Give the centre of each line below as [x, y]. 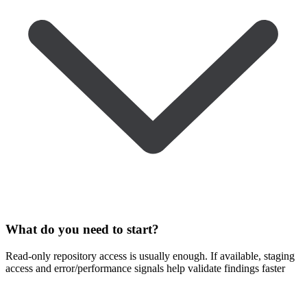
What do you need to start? [82, 230]
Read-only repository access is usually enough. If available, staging [150, 256]
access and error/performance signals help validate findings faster [145, 268]
